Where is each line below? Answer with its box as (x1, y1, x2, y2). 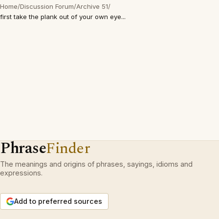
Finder (46, 137, 90, 160)
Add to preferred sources (14, 197, 102, 205)
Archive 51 (76, 2, 108, 10)
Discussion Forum (20, 2, 74, 10)
